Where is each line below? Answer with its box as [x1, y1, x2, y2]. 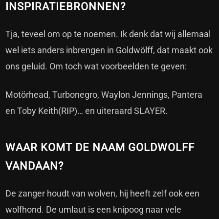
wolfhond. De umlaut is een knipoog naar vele [5, 204, 182, 215]
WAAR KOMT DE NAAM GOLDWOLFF [5, 141, 195, 153]
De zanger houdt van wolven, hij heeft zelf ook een [5, 188, 200, 198]
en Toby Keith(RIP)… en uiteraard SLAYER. [5, 105, 168, 116]
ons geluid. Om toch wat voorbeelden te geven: [5, 61, 187, 71]
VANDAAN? [5, 159, 64, 172]
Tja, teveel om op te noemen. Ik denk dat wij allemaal [5, 28, 211, 39]
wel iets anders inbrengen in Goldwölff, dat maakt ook [5, 44, 213, 55]
